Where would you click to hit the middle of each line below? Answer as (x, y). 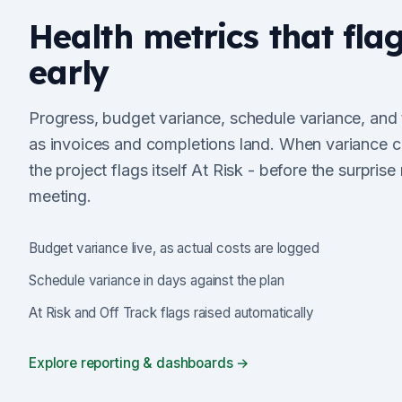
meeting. (60, 196)
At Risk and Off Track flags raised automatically (171, 313)
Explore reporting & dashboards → (140, 363)
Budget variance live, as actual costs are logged (174, 248)
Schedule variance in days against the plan (157, 280)
